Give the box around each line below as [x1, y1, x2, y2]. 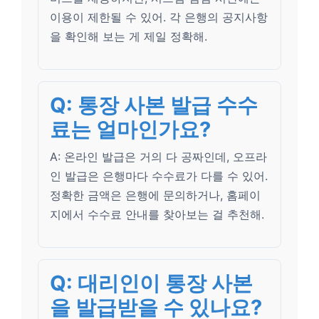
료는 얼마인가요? [50, 117, 211, 142]
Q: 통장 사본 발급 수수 [50, 93, 258, 117]
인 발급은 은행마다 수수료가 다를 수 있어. [50, 169, 268, 183]
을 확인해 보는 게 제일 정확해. [50, 29, 207, 43]
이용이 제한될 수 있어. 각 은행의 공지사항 [50, 10, 268, 24]
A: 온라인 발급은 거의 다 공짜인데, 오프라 [50, 150, 267, 164]
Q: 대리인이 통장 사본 [50, 271, 253, 296]
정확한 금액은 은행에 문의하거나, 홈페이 [50, 188, 261, 202]
